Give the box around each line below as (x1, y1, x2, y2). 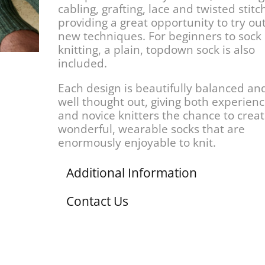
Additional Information (66, 164, 198, 182)
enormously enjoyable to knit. (58, 135, 216, 151)
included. (58, 56, 108, 72)
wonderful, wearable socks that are (58, 121, 245, 137)
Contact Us (66, 193, 129, 210)
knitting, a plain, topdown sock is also (58, 42, 256, 58)
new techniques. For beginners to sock (58, 28, 262, 44)
